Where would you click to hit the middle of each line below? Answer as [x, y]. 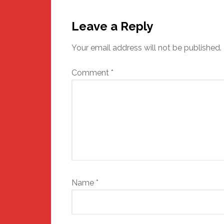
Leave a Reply [112, 26]
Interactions [94, 26]
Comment [91, 73]
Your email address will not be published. [146, 48]
